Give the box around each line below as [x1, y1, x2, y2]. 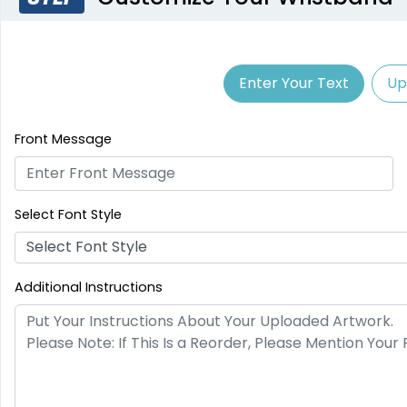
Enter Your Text [238, 72, 349, 94]
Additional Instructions [15, 277, 163, 296]
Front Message [15, 129, 112, 148]
